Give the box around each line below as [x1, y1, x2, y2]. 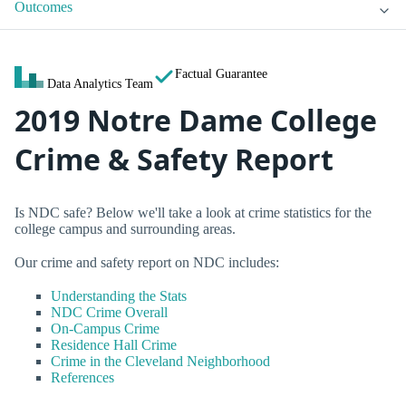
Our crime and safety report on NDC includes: [14, 255, 279, 271]
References [51, 370, 114, 386]
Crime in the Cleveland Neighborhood [51, 353, 270, 370]
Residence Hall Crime [51, 337, 177, 353]
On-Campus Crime [51, 321, 159, 337]
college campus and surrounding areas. [14, 220, 236, 237]
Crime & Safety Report [14, 140, 333, 179]
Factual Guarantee [175, 66, 267, 82]
